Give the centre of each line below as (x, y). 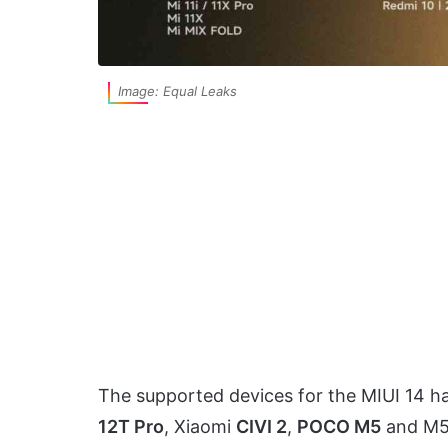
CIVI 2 (261, 427)
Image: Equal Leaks (177, 91)
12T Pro (131, 427)
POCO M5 (339, 427)
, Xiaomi (200, 427)
